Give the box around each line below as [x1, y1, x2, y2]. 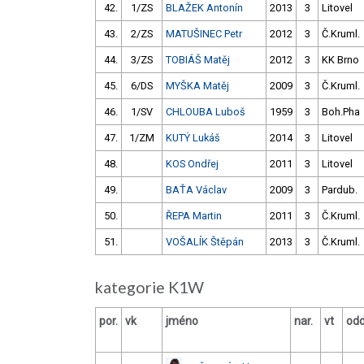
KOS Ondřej [166, 158, 219, 171]
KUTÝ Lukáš [166, 132, 220, 145]
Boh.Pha [322, 106, 360, 119]
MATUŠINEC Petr [166, 28, 242, 41]
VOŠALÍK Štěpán [166, 236, 244, 249]
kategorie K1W [95, 278, 210, 297]
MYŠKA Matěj [166, 80, 229, 93]
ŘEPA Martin [166, 210, 222, 223]
